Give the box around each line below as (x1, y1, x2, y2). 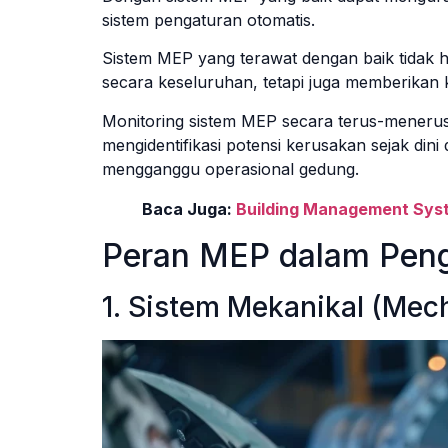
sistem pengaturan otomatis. (102, 9, 315, 30)
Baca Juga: (142, 198, 236, 219)
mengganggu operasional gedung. (102, 158, 359, 179)
